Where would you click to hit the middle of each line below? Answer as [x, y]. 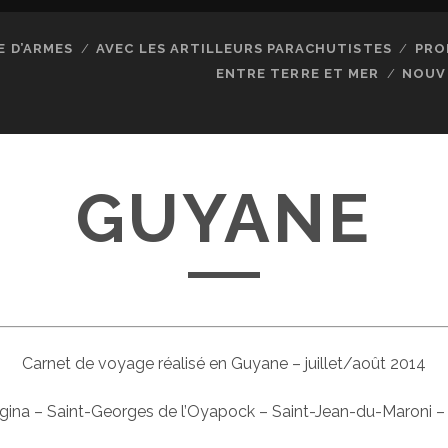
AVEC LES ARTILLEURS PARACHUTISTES [244, 48]
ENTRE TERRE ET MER [297, 73]
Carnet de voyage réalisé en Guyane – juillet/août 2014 [223, 363]
